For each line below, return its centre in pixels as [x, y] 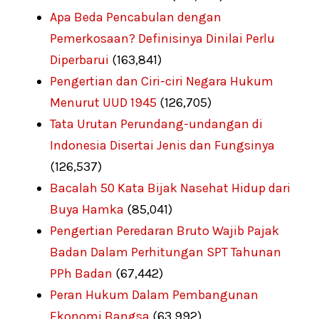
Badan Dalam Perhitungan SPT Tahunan [166, 252]
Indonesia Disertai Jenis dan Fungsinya [162, 145]
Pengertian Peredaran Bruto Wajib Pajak [164, 230]
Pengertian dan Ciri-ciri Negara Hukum [162, 81]
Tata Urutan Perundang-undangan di [156, 124]
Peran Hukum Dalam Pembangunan [154, 294]
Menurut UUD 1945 [103, 102]
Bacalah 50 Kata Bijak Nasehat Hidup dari [170, 188]
